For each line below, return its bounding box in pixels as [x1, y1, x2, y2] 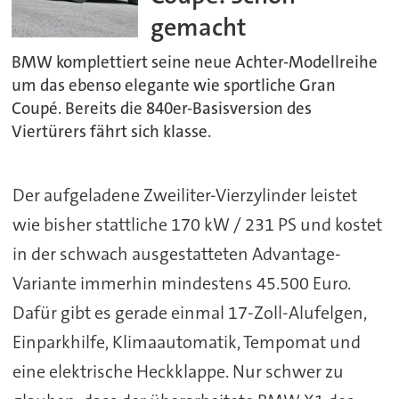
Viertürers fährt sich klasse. [12, 121, 212, 143]
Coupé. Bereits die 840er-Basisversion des [12, 98, 313, 120]
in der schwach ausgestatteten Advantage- [12, 241, 341, 265]
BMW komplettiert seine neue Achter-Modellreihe [12, 52, 379, 74]
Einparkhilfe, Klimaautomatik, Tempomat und [12, 330, 361, 354]
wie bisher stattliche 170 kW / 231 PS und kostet [12, 212, 382, 236]
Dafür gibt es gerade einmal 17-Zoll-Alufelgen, [12, 300, 367, 324]
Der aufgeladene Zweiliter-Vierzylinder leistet [12, 183, 357, 207]
